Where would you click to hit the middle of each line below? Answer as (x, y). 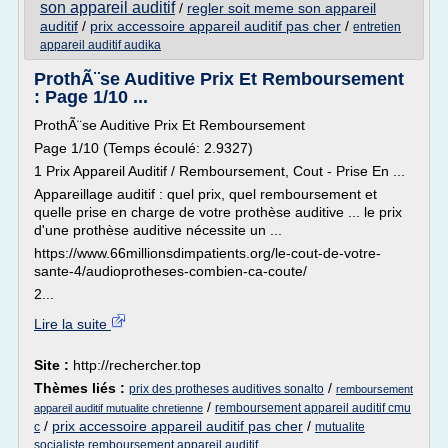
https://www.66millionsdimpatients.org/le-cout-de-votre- (207, 253)
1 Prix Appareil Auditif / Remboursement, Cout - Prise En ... (219, 171)
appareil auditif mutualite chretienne (118, 408)
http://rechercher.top (137, 365)
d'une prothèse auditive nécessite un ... (158, 230)
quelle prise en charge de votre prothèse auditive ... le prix (218, 212)
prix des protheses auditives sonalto (226, 389)
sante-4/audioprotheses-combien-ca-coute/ (170, 271)
